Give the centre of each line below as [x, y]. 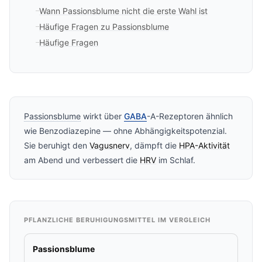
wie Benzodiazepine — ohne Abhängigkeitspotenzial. [125, 131]
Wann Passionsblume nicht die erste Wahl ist [123, 11]
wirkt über [102, 116]
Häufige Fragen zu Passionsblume [104, 27]
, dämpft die [154, 145]
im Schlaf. [176, 160]
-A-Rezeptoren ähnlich [190, 116]
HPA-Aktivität [204, 145]
